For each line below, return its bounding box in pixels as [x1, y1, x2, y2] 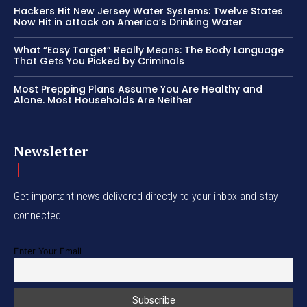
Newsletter [14, 142, 88, 161]
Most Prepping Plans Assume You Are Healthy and [14, 82, 262, 97]
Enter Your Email [14, 246, 82, 257]
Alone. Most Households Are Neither [14, 93, 193, 108]
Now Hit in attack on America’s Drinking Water [14, 15, 243, 29]
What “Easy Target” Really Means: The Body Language [14, 43, 284, 58]
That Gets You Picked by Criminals [14, 54, 184, 69]
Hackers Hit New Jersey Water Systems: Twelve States [14, 4, 283, 19]
